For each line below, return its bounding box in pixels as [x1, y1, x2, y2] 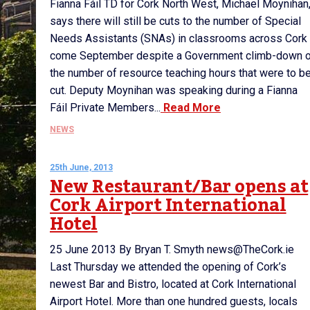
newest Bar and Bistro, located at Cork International [50, 277, 296, 291]
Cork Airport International [50, 188, 286, 223]
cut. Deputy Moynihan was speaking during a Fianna [50, 84, 298, 97]
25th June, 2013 [50, 163, 113, 172]
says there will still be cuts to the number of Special [50, 15, 301, 28]
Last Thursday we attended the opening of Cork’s [50, 260, 286, 273]
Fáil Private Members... [50, 101, 161, 114]
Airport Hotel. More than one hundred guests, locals [50, 295, 298, 308]
